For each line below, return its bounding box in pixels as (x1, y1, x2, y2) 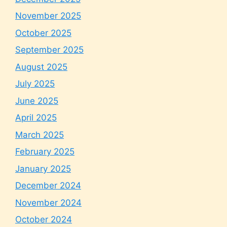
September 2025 (15, 45, 84, 55)
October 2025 (15, 27, 71, 38)
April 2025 (15, 112, 57, 123)
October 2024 (15, 214, 72, 224)
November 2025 (15, 11, 81, 21)
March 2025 (15, 129, 64, 140)
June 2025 (15, 95, 58, 106)
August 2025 (15, 61, 67, 72)
